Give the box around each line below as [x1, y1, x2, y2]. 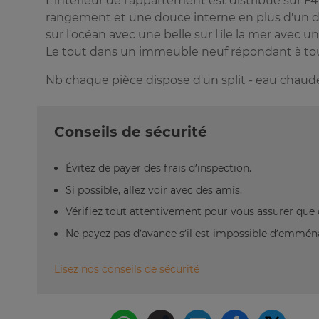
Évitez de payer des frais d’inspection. [66, 162, 251, 175]
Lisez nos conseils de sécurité [54, 262, 199, 276]
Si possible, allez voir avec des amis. [66, 183, 242, 197]
